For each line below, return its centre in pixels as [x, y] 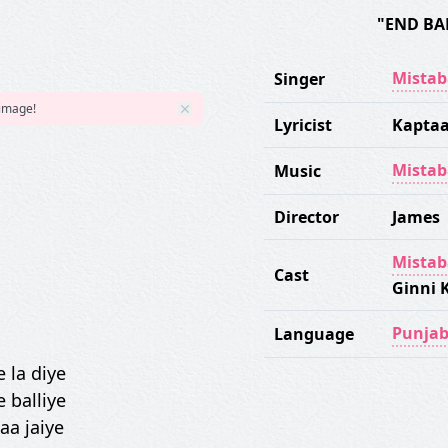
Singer [299, 79]
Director [306, 217]
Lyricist [303, 125]
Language [314, 334]
